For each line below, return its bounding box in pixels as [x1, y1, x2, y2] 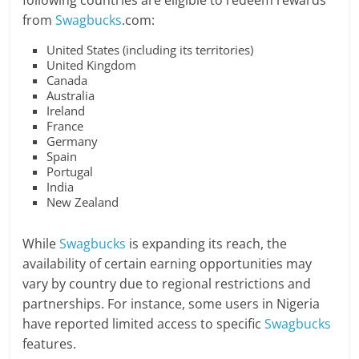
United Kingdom [46, 57, 137, 74]
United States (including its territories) [46, 42, 254, 58]
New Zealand [46, 194, 119, 211]
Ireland [46, 103, 86, 119]
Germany [46, 133, 99, 150]
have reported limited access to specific [22, 315, 265, 333]
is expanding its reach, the [126, 235, 288, 253]
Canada [46, 72, 88, 89]
